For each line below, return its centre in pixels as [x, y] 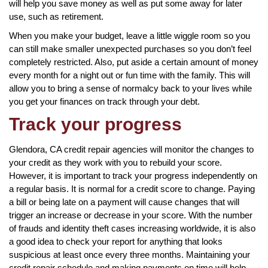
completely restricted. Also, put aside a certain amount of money [134, 62]
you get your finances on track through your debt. [104, 101]
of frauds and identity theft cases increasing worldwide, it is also [132, 228]
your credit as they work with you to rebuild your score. [115, 162]
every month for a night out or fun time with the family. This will [130, 75]
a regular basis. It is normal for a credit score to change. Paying [132, 188]
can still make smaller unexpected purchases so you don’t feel [130, 48]
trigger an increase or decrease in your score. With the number [131, 215]
